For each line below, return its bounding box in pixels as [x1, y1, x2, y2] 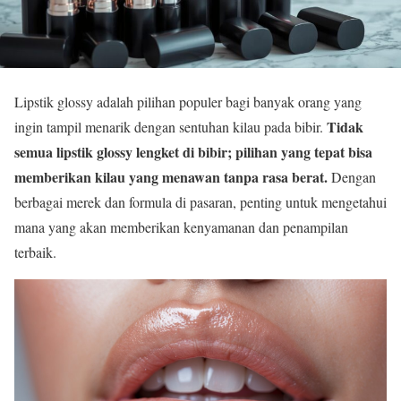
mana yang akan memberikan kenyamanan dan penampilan [14, 218, 348, 237]
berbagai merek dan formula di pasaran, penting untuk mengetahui [14, 192, 387, 212]
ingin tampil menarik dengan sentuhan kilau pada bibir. [14, 117, 327, 137]
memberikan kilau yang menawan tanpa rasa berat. [14, 166, 328, 188]
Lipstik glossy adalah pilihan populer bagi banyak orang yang [14, 92, 362, 112]
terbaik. [14, 243, 56, 262]
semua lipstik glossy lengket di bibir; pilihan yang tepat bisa [14, 141, 372, 163]
